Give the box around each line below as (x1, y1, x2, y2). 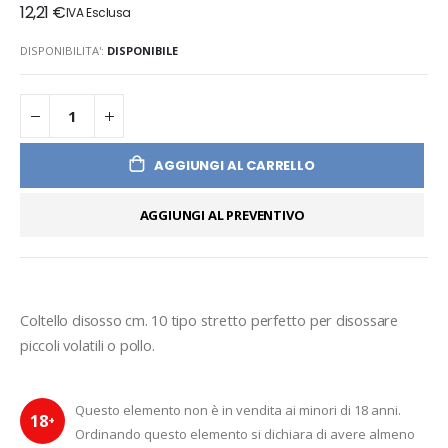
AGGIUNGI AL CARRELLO (154, 156, 315, 176)
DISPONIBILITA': (20, 42, 104, 58)
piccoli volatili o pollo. (20, 335, 155, 356)
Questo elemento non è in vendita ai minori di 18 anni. (75, 401, 401, 420)
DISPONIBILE (107, 42, 178, 58)
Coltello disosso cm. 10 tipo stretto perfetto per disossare (20, 310, 398, 331)
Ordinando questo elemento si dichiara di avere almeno (75, 425, 415, 444)
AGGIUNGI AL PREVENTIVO (139, 206, 305, 225)
